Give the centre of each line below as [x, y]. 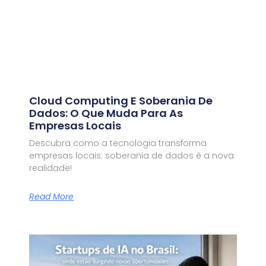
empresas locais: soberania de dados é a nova [132, 156]
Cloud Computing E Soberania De [121, 101]
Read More [52, 196]
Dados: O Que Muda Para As [106, 113]
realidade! [51, 168]
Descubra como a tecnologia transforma [118, 143]
